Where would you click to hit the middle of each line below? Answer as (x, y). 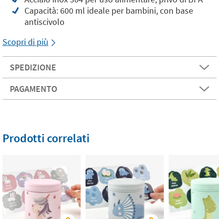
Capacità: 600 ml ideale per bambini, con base (109, 11)
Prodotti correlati (46, 138)
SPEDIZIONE (33, 67)
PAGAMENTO (33, 89)
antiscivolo (44, 22)
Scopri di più (25, 42)
